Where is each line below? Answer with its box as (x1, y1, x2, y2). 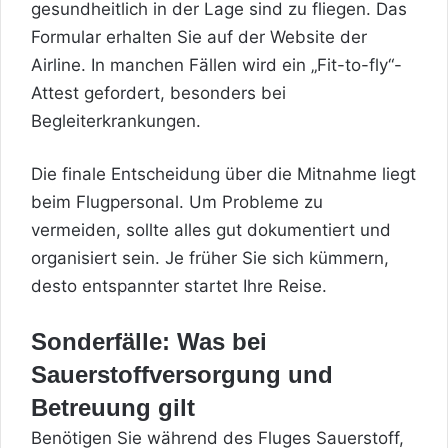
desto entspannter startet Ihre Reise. (31, 275, 327, 296)
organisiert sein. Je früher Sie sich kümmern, (31, 247, 389, 268)
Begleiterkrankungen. (31, 110, 201, 131)
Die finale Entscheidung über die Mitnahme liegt (31, 163, 416, 184)
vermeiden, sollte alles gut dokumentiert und (31, 219, 391, 240)
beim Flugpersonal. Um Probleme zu (31, 191, 323, 212)
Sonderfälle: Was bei (31, 327, 267, 355)
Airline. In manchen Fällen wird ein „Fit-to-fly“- (31, 54, 402, 75)
